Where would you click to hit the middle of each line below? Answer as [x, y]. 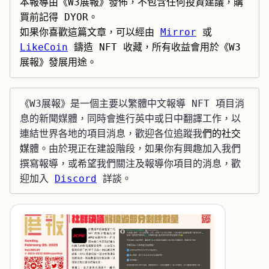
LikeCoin [44, 47]
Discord [76, 178]
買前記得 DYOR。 [59, 17]
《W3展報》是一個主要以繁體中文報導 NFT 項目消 [132, 103]
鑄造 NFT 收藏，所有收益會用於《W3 [154, 47]
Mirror [178, 32]
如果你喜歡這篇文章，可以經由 [90, 32]
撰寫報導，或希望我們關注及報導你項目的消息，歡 [130, 163]
